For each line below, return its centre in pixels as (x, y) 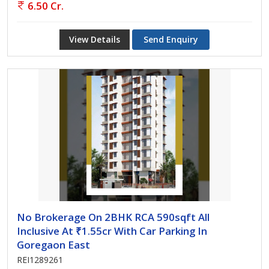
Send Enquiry (171, 39)
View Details (95, 39)
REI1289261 (40, 260)
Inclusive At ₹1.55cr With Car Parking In (112, 231)
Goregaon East (53, 245)
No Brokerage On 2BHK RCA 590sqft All (113, 217)
